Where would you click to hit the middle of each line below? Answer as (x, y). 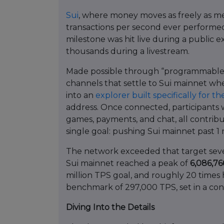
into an (81, 95)
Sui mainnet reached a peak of (128, 163)
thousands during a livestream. (128, 51)
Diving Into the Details (110, 207)
